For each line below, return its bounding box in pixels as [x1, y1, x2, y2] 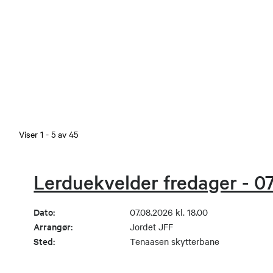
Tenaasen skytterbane [129, 235, 219, 248]
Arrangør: [34, 220, 73, 233]
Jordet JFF [129, 221, 173, 233]
